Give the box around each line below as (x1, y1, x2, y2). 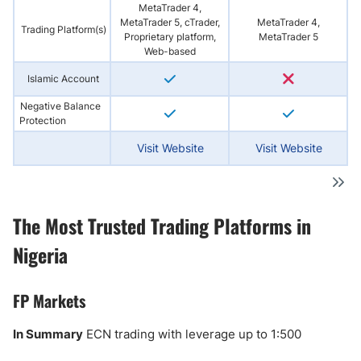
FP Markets (13, 288, 85, 313)
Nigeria (13, 240, 68, 269)
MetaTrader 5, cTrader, (119, 16, 220, 28)
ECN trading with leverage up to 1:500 (83, 326, 301, 342)
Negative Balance (20, 100, 101, 112)
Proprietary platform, (123, 31, 216, 43)
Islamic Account (27, 73, 99, 85)
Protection (19, 114, 66, 127)
